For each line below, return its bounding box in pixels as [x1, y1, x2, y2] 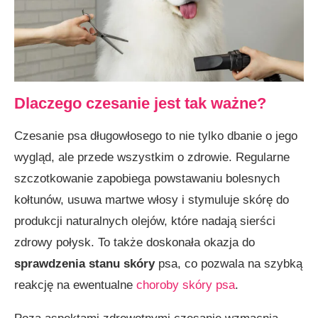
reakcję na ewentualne [14, 278, 136, 292]
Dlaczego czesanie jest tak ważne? [14, 94, 266, 112]
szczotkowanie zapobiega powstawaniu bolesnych [14, 171, 280, 185]
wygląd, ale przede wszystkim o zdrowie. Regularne [14, 150, 290, 164]
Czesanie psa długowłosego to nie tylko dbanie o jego [14, 128, 297, 143]
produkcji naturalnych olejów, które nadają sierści [14, 214, 275, 228]
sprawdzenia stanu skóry [14, 256, 155, 270]
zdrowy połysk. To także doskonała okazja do [14, 235, 255, 249]
